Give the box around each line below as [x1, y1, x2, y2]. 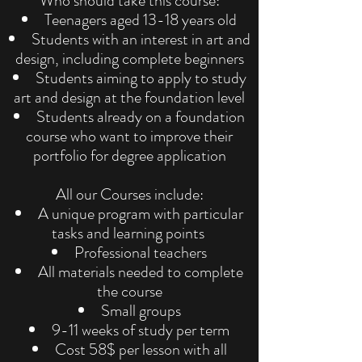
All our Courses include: [55, 183, 204, 207]
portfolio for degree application [32, 144, 226, 168]
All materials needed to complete [38, 260, 243, 284]
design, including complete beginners [15, 47, 244, 71]
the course [96, 280, 162, 304]
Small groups [100, 299, 181, 323]
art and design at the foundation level [14, 86, 245, 110]
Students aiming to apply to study [35, 66, 246, 90]
